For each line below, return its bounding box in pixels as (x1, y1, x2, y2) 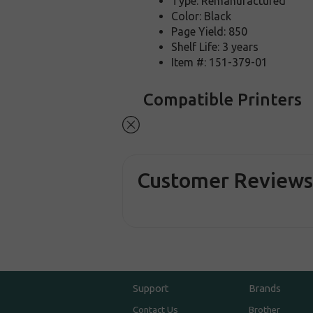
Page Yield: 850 (171, 25, 248, 38)
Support (133, 282, 170, 295)
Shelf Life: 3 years (171, 41, 259, 53)
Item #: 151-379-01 (171, 56, 268, 68)
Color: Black (171, 10, 232, 22)
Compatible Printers (143, 90, 303, 109)
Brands (248, 282, 281, 295)
